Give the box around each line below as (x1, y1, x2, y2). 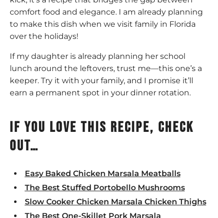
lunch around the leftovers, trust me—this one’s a (10, 64, 202, 73)
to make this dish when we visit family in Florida (10, 19, 196, 29)
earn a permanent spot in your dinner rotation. (10, 88, 191, 98)
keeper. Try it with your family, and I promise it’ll (10, 76, 193, 86)
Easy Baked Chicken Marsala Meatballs (24, 169, 181, 179)
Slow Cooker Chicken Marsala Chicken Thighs (24, 197, 206, 207)
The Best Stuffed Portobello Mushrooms (24, 183, 185, 193)
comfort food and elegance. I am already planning (10, 7, 203, 17)
